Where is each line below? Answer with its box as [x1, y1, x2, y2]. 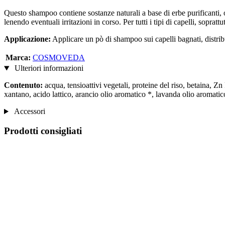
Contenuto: [4, 81, 43, 90]
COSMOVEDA [33, 53, 85, 62]
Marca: [6, 53, 31, 62]
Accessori [12, 107, 45, 116]
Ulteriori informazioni [12, 64, 83, 73]
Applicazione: [4, 35, 51, 44]
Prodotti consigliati [4, 125, 82, 136]
